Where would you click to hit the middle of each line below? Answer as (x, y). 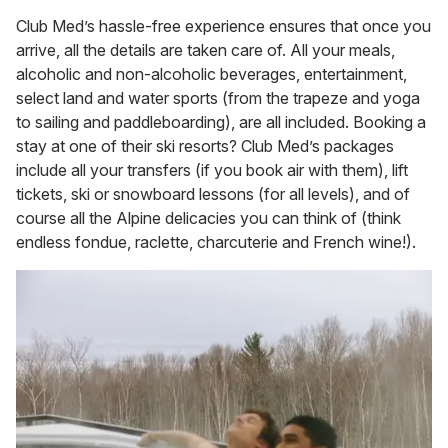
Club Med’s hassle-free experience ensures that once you (223, 26)
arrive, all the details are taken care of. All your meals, (205, 50)
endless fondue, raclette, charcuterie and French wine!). (216, 242)
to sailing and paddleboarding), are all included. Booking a (221, 122)
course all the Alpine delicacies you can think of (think (208, 218)
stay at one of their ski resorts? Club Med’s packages (205, 146)
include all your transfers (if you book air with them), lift (212, 170)
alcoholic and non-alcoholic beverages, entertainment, (211, 74)
